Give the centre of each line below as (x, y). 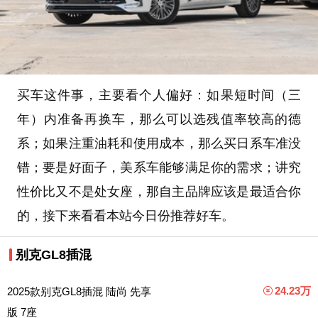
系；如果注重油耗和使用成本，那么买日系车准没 (159, 143)
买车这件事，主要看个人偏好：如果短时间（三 (159, 95)
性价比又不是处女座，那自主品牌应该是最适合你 (159, 191)
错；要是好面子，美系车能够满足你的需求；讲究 (159, 167)
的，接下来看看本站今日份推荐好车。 (125, 215)
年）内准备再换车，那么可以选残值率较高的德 (159, 119)
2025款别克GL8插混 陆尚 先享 (79, 291)
